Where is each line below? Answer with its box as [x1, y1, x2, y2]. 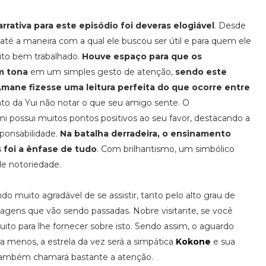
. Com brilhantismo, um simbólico [97, 144, 235, 154]
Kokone [176, 236, 211, 247]
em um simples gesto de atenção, [28, 66, 175, 77]
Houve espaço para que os [82, 51, 202, 62]
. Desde [214, 20, 246, 31]
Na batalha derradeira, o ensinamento [60, 128, 231, 139]
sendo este [175, 66, 227, 77]
